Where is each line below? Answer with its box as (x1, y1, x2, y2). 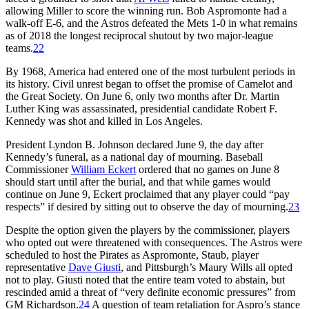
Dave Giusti (68, 261, 121, 273)
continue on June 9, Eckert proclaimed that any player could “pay (6, 188, 290, 200)
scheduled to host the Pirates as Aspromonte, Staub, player (6, 248, 259, 261)
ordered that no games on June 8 (136, 163, 279, 175)
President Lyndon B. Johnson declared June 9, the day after (6, 138, 263, 150)
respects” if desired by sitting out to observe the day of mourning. (6, 200, 288, 212)
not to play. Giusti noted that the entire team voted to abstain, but (6, 273, 285, 286)
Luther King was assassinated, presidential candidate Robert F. (6, 102, 277, 114)
